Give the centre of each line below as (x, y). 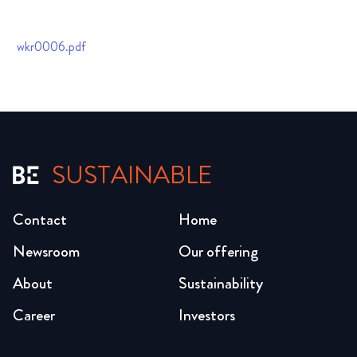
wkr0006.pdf (51, 47)
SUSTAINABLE (132, 175)
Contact (40, 220)
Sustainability (221, 284)
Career (34, 316)
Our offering (218, 252)
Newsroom (46, 252)
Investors (207, 316)
